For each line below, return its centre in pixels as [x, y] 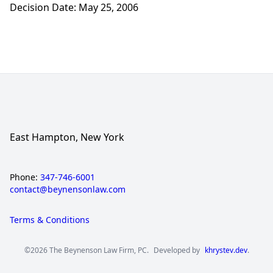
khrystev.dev [226, 250]
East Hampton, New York [67, 137]
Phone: [25, 177]
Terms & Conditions [50, 220]
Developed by [176, 250]
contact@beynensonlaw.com [68, 190]
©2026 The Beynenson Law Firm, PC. [86, 250]
